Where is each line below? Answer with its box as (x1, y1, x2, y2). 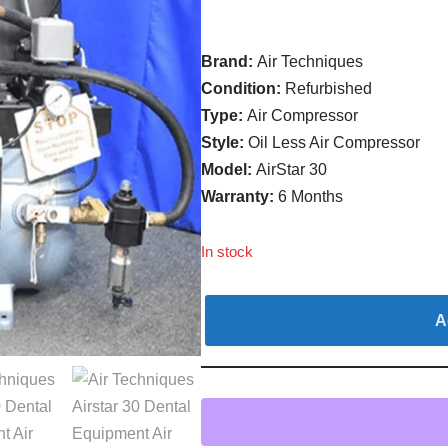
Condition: (201, 80, 286, 97)
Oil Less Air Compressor (248, 134, 421, 151)
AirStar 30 (256, 161, 328, 178)
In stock (201, 244, 254, 260)
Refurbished (285, 80, 373, 97)
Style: (201, 134, 249, 151)
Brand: (201, 53, 258, 70)
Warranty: (201, 188, 279, 205)
